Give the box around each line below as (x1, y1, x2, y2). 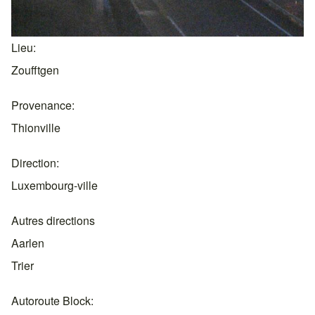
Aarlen (11, 235, 44, 251)
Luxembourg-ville (11, 177, 98, 193)
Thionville (11, 120, 60, 136)
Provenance (11, 97, 72, 113)
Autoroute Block (11, 292, 91, 309)
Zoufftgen (11, 62, 59, 78)
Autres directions (11, 212, 95, 229)
